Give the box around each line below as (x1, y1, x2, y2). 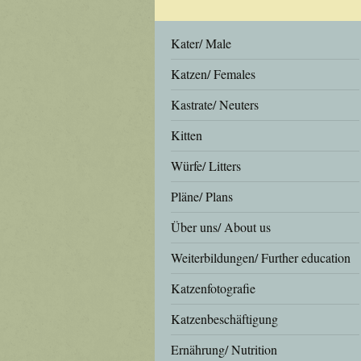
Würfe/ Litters (171, 157, 241, 174)
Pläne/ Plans (171, 188, 233, 205)
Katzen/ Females (171, 65, 255, 82)
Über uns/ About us (171, 218, 271, 235)
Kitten (171, 127, 202, 143)
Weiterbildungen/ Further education (171, 249, 351, 266)
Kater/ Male (171, 35, 231, 52)
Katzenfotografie (171, 280, 255, 297)
